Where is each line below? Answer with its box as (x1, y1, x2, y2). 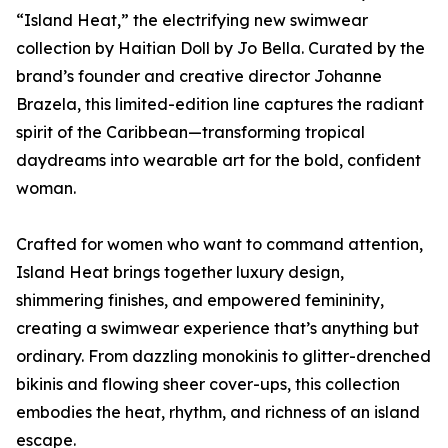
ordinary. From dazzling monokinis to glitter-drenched (16, 346, 431, 367)
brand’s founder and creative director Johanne (16, 66, 382, 87)
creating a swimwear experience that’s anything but (16, 318, 419, 339)
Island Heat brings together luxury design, (16, 262, 344, 283)
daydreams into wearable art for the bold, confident (16, 150, 421, 171)
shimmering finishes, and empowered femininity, (16, 290, 384, 311)
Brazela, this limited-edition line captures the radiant (16, 94, 424, 115)
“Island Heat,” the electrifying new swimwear (16, 10, 368, 31)
